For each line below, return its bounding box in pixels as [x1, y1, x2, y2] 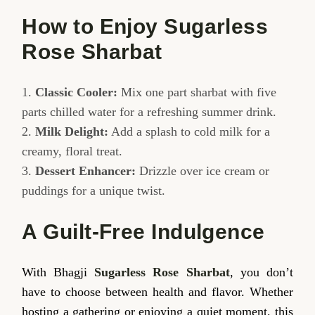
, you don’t [229, 265, 293, 280]
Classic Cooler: [35, 85, 118, 100]
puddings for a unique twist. [22, 184, 166, 198]
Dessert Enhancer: [35, 164, 136, 179]
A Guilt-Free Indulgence [22, 220, 265, 244]
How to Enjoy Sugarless [22, 15, 269, 39]
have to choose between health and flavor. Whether [22, 285, 293, 300]
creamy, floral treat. [22, 144, 123, 159]
